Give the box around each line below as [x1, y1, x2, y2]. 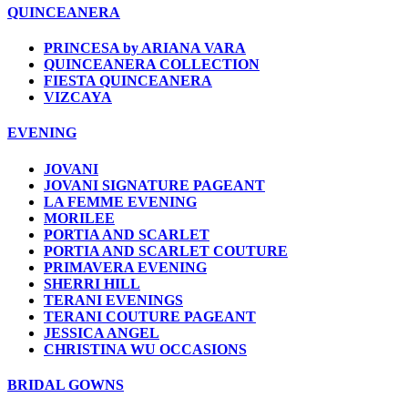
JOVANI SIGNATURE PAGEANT [44, 177, 265, 193]
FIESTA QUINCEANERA [44, 73, 212, 89]
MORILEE [44, 209, 115, 226]
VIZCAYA [44, 89, 112, 106]
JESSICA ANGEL [44, 324, 159, 341]
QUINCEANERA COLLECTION [44, 56, 260, 73]
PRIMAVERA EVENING [44, 259, 207, 275]
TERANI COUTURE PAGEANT [44, 308, 256, 324]
